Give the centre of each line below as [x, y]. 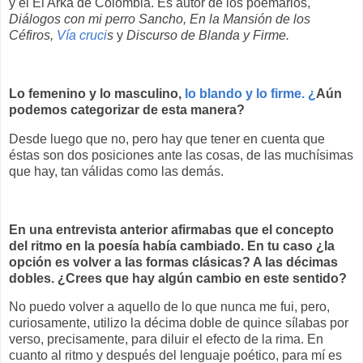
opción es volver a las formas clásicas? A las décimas [173, 262]
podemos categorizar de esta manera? [127, 110]
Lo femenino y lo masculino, [97, 94]
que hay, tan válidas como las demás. [116, 171]
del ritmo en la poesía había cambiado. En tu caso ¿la [172, 246]
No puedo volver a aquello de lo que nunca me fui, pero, [169, 307]
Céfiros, [33, 36]
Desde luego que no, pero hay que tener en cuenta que [167, 139]
